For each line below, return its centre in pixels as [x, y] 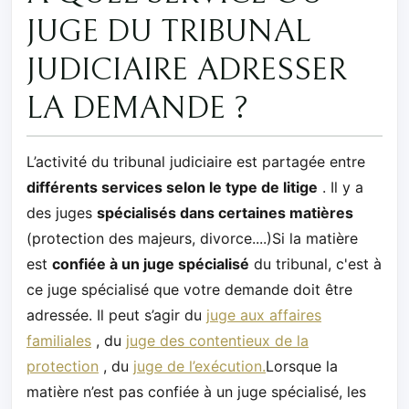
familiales [59, 340]
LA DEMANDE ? [137, 108]
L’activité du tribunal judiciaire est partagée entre [196, 161]
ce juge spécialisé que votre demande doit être [189, 289]
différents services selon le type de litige [172, 187]
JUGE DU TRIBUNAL [168, 31]
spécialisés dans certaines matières [225, 212]
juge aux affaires [264, 315]
